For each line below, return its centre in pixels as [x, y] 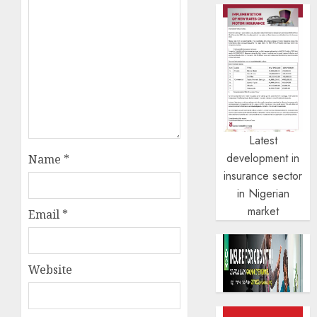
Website [50, 270]
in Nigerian [263, 194]
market [263, 212]
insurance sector [263, 176]
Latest [263, 141]
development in [263, 158]
